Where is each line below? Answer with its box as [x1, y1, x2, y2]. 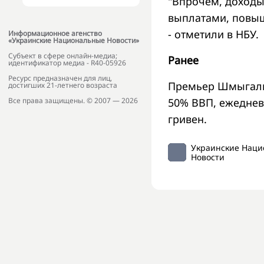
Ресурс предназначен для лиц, [8, 73, 112, 84]
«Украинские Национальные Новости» [8, 35, 139, 46]
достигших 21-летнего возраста [8, 80, 117, 91]
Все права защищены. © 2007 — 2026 [8, 95, 138, 106]
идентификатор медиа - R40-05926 [8, 58, 126, 68]
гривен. [168, 111, 207, 126]
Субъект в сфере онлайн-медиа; [8, 51, 117, 61]
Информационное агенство [8, 28, 102, 39]
